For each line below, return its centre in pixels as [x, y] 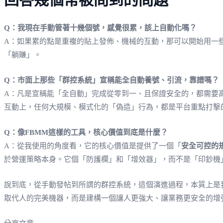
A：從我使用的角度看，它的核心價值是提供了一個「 [93, 146]
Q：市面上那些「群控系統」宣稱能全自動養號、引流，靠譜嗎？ [111, 80]
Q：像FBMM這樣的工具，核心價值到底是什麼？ [86, 132]
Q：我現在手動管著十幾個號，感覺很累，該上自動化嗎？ [100, 28]
